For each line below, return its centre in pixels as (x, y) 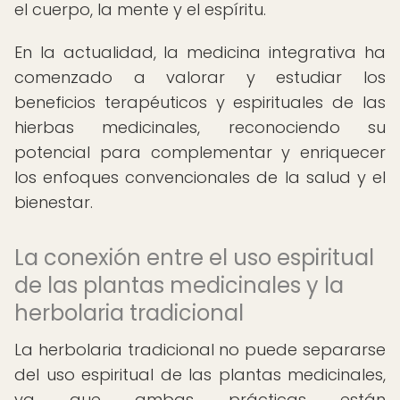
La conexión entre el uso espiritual (194, 258)
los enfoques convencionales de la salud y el (200, 177)
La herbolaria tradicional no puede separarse (200, 350)
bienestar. (54, 202)
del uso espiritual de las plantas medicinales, (200, 375)
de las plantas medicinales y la (179, 285)
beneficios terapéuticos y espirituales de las (200, 102)
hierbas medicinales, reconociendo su (200, 127)
